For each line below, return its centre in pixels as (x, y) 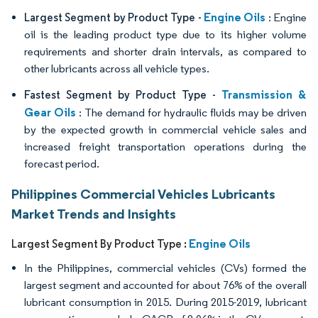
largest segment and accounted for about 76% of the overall (165, 285)
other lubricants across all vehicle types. (117, 68)
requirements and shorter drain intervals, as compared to (165, 51)
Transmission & (264, 94)
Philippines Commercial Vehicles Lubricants (143, 194)
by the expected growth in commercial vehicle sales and (165, 130)
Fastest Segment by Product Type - (123, 95)
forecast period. (62, 164)
